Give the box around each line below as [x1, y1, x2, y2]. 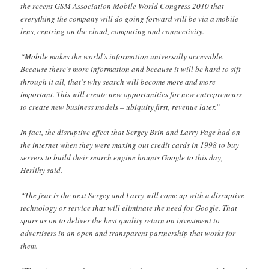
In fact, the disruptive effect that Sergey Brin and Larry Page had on [20, 126, 241, 138]
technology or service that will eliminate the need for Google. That [20, 202, 238, 213]
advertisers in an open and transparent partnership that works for [20, 227, 236, 238]
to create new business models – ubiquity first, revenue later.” [20, 101, 220, 112]
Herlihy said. [20, 164, 63, 175]
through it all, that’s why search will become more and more [20, 76, 216, 87]
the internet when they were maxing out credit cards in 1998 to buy [20, 139, 240, 150]
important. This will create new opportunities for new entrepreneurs [20, 88, 243, 100]
